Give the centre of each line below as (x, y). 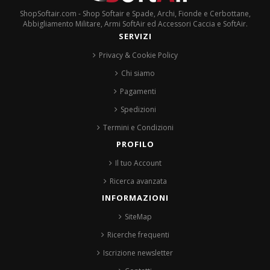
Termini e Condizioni (138, 128)
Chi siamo (138, 74)
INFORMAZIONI (135, 198)
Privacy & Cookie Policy (138, 55)
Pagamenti (138, 92)
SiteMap (138, 217)
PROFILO (135, 144)
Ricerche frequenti (138, 235)
